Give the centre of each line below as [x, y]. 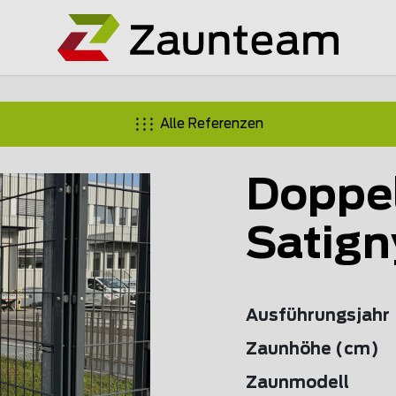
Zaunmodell [297, 384]
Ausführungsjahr [318, 316]
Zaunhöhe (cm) [312, 350]
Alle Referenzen [211, 124]
